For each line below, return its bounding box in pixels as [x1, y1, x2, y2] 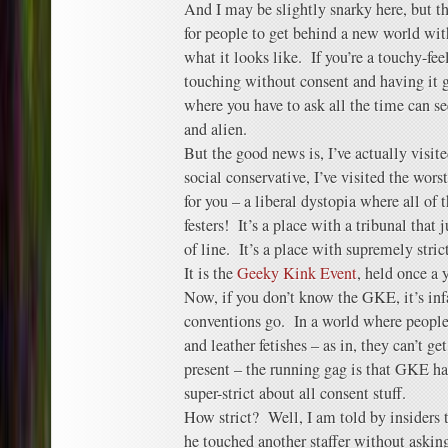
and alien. [184, 118, 247, 140]
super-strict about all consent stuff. [184, 382, 406, 404]
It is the [184, 262, 237, 284]
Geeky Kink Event [237, 262, 357, 284]
